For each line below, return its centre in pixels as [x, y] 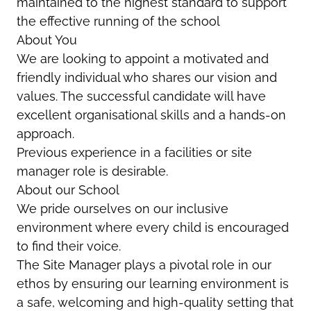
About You [47, 40]
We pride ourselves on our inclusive [123, 208]
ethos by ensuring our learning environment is [153, 283]
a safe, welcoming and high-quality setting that [155, 302]
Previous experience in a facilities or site [134, 152]
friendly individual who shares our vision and [147, 77]
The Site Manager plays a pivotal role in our [144, 264]
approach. [45, 133]
